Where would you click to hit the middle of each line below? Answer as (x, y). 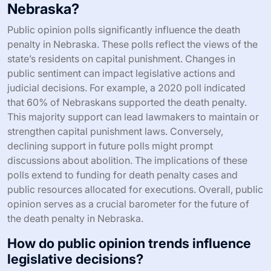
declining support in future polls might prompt (110, 146)
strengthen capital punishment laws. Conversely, (115, 132)
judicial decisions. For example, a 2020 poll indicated (126, 88)
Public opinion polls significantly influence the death (124, 30)
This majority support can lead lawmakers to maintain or (133, 117)
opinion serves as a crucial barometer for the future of (128, 204)
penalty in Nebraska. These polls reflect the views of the (132, 44)
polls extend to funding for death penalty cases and (122, 175)
